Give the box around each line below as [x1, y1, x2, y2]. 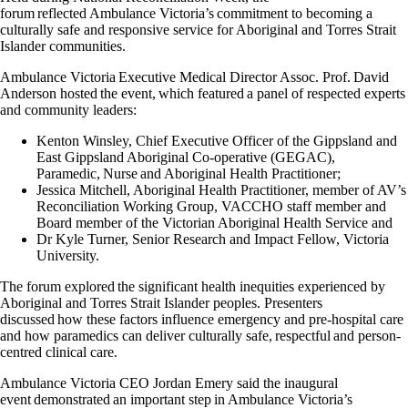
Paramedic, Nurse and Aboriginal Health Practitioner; [36, 165, 341, 181]
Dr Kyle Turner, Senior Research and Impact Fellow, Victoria [36, 230, 389, 247]
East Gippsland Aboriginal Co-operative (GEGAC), [36, 148, 335, 165]
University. [36, 247, 99, 263]
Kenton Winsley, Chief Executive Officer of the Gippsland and [36, 132, 397, 148]
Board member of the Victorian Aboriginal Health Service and [36, 214, 393, 230]
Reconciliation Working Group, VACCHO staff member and [36, 198, 386, 214]
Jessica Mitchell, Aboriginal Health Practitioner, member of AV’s [36, 181, 406, 198]
